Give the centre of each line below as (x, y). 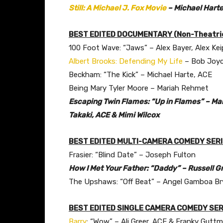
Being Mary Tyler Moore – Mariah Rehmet (139, 88)
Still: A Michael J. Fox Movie (117, 8)
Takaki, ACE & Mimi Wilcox (114, 115)
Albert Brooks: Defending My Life (126, 61)
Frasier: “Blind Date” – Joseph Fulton (132, 155)
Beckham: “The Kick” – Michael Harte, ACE (140, 74)
